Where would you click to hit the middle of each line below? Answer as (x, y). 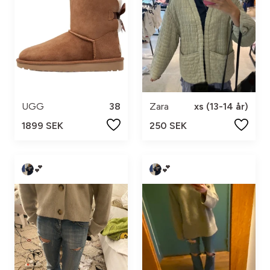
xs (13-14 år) (221, 106)
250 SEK (168, 125)
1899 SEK (42, 125)
